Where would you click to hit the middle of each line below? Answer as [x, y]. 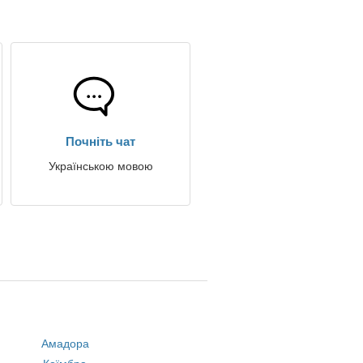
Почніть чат [100, 141]
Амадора [65, 344]
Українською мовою [100, 166]
